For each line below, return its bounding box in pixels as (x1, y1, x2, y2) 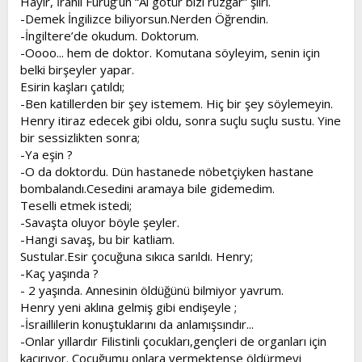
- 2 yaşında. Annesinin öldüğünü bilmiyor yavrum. (20, 281, 284, 298)
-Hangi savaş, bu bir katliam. (20, 230, 175, 247)
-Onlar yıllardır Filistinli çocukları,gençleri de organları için (20, 332, 326, 349)
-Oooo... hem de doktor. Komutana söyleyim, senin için (20, 44, 320, 61)
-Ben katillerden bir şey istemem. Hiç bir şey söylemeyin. (20, 95, 333, 112)
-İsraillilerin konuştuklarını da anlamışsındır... (20, 315, 254, 332)
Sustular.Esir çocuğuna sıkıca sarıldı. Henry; (20, 247, 253, 264)
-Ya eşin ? (20, 145, 73, 162)
